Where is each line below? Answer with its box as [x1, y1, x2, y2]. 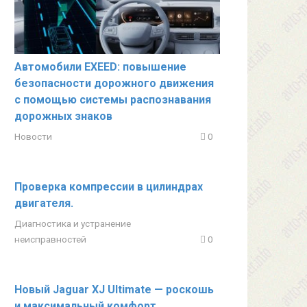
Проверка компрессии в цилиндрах [14, 180, 203, 193]
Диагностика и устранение [14, 217, 131, 229]
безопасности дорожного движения [14, 76, 214, 90]
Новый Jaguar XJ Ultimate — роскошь [14, 282, 214, 296]
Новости [14, 130, 52, 142]
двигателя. [14, 196, 73, 210]
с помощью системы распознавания [14, 93, 211, 106]
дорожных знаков [14, 109, 112, 123]
